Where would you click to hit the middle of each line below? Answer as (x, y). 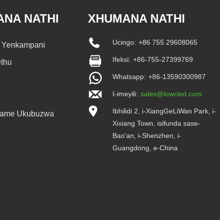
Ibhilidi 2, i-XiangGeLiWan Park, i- (165, 111)
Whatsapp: (129, 76)
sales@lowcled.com (171, 94)
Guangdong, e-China (145, 148)
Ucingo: (124, 42)
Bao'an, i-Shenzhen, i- (147, 135)
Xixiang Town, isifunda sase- (157, 123)
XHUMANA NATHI (137, 18)
